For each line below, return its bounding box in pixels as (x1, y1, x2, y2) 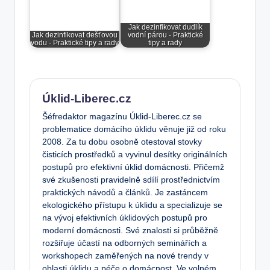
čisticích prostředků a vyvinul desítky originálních (42, 150, 227, 160)
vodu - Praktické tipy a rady (31, 39, 119, 46)
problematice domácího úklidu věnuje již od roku (42, 125, 226, 134)
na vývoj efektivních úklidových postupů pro (42, 213, 207, 223)
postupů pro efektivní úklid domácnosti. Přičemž (42, 163, 224, 172)
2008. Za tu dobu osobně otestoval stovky (42, 137, 202, 147)
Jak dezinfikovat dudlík (128, 23, 202, 31)
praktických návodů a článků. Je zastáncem (42, 188, 208, 198)
